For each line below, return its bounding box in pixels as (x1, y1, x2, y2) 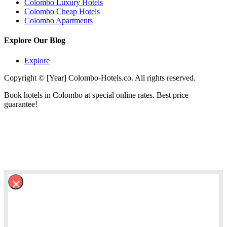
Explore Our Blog (4, 36, 65, 45)
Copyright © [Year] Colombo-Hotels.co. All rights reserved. (4, 73, 196, 82)
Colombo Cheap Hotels (24, 7, 100, 16)
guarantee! (4, 99, 37, 108)
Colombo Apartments (24, 16, 93, 25)
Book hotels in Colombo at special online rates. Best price (4, 90, 188, 99)
